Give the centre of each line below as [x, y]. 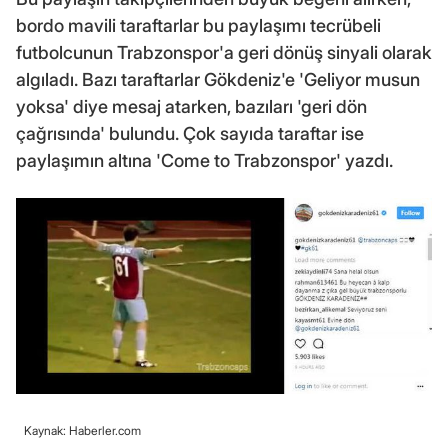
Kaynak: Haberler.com [82, 430]
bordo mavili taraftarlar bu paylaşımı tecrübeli [198, 26]
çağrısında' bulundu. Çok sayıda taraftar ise [190, 134]
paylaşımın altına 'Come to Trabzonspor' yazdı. [204, 161]
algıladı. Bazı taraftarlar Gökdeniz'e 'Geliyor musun [218, 80]
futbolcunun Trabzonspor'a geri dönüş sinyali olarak [224, 53]
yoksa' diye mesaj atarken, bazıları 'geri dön [191, 107]
